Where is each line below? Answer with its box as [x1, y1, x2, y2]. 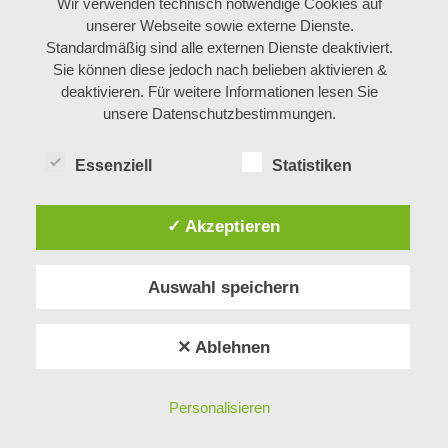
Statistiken [272, 156, 352, 174]
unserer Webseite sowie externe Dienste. [85, 16, 354, 34]
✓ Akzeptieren [166, 217, 280, 236]
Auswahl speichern [147, 277, 299, 296]
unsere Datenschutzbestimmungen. [103, 104, 337, 122]
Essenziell [75, 156, 152, 174]
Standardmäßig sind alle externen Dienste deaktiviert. [46, 38, 394, 56]
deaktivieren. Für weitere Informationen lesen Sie [61, 82, 379, 100]
